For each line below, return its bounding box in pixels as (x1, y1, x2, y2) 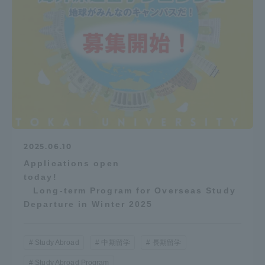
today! (24, 172, 238, 182)
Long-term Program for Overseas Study (24, 185, 236, 195)
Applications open (24, 158, 119, 168)
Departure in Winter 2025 (24, 199, 153, 209)
